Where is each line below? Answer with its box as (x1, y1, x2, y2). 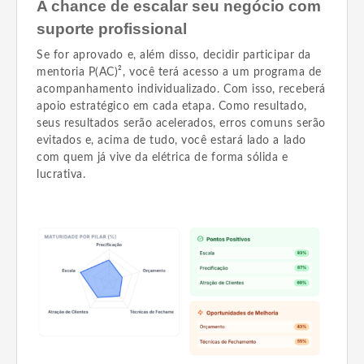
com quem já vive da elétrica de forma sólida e (37, 152, 288, 163)
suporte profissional (37, 20, 187, 37)
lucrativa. (37, 169, 86, 180)
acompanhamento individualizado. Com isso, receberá (37, 84, 326, 95)
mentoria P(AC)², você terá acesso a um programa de (37, 67, 322, 78)
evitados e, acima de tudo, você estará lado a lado (37, 135, 306, 146)
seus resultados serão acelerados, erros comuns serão (37, 118, 326, 129)
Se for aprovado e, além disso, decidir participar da (37, 50, 311, 61)
